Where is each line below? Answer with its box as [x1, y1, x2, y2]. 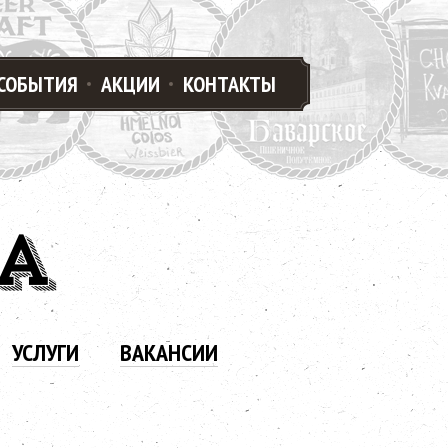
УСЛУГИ [11, 337, 79, 368]
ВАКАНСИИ [119, 337, 218, 368]
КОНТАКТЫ [183, 70, 276, 98]
